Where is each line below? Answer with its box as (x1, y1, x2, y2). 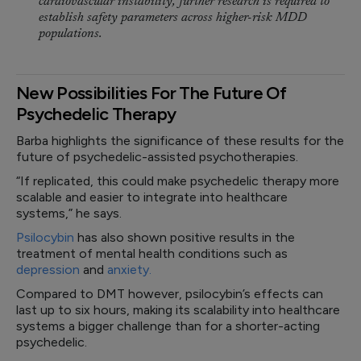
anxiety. (107, 262, 151, 277)
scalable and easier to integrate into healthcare (16, 189, 288, 205)
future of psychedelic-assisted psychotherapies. (16, 149, 298, 164)
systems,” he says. (16, 205, 125, 221)
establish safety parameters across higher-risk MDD (39, 11, 307, 24)
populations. (39, 27, 102, 40)
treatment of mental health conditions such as (16, 246, 288, 261)
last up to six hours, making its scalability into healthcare (16, 302, 340, 317)
